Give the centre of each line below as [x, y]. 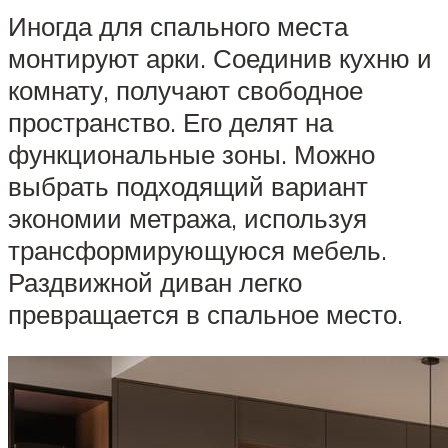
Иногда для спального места [178, 26]
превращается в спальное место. [205, 314]
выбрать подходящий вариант [188, 186]
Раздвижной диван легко [155, 282]
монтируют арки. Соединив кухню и [220, 58]
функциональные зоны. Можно [191, 154]
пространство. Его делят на [170, 122]
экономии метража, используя [187, 218]
